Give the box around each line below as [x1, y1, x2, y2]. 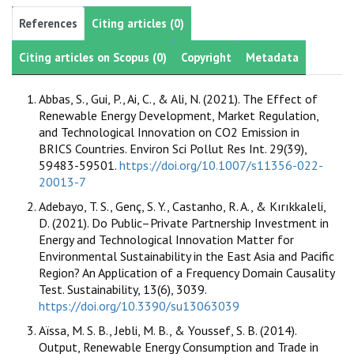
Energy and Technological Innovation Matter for [39, 231, 294, 247]
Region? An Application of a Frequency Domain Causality [39, 264, 334, 281]
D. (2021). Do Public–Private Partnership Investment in [39, 214, 329, 231]
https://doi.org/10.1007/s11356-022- [119, 156, 323, 173]
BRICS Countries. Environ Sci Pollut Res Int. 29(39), [39, 140, 307, 156]
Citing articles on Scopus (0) [19, 49, 167, 65]
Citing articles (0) [92, 15, 184, 31]
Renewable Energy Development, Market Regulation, [39, 107, 318, 123]
